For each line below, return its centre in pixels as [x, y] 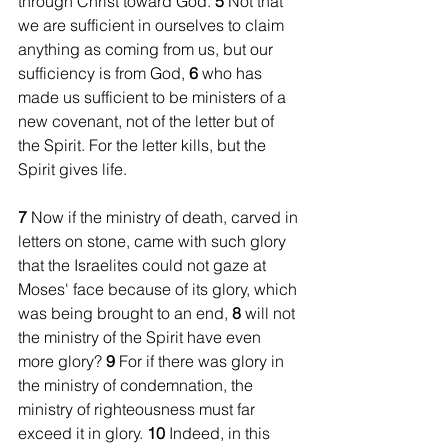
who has [234, 72]
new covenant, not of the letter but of [148, 120]
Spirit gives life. [72, 168]
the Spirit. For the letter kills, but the [144, 144]
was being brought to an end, [125, 312]
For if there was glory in [203, 360]
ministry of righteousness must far [138, 408]
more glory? [62, 360]
